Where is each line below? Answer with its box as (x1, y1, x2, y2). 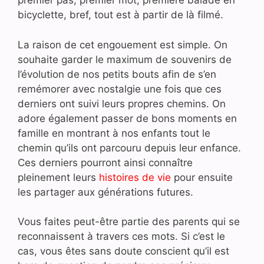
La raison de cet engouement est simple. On (18, 38, 227, 51)
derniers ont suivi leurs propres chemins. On (18, 97, 226, 110)
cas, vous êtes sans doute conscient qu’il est (18, 245, 229, 258)
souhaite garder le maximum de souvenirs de (18, 53, 232, 65)
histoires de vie (99, 171, 171, 183)
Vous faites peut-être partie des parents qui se (18, 216, 240, 228)
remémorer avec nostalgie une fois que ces (18, 82, 222, 95)
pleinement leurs (18, 171, 99, 183)
